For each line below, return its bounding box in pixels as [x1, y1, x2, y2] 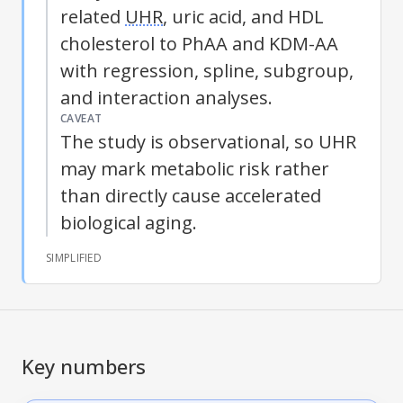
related [60, 4, 125, 29]
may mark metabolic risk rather [60, 156, 329, 181]
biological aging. [60, 210, 197, 235]
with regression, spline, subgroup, [60, 58, 354, 83]
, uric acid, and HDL [163, 4, 324, 29]
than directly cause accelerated [60, 183, 321, 208]
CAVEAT [60, 110, 103, 126]
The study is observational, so [60, 129, 318, 154]
